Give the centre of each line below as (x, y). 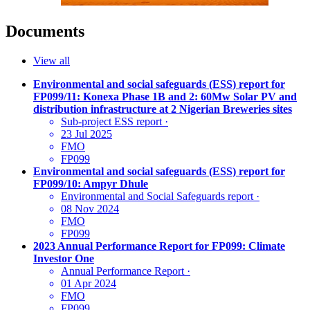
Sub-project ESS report (111, 122)
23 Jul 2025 (86, 134)
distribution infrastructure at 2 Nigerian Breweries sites (163, 109)
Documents (45, 31)
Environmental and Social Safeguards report (157, 197)
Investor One (64, 259)
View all (52, 61)
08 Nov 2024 (90, 209)
